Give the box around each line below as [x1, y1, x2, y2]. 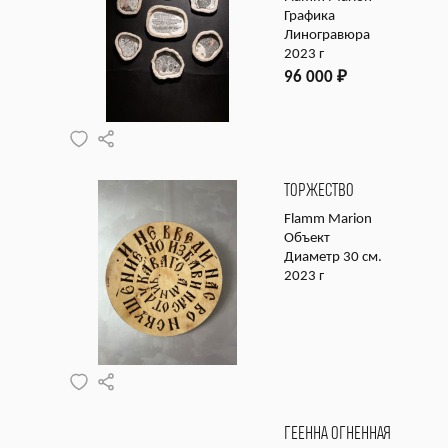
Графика [284, 9, 335, 24]
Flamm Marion [284, 212, 372, 227]
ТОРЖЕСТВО [284, 182, 354, 199]
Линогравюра [284, 28, 370, 43]
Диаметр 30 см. [284, 250, 382, 265]
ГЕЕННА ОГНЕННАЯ [284, 425, 391, 442]
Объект [284, 231, 330, 246]
